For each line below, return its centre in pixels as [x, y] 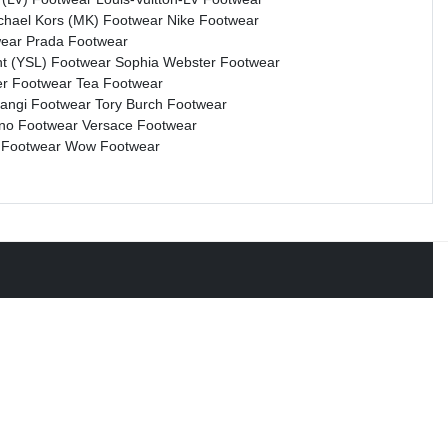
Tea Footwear [119, 83]
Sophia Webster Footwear [197, 62]
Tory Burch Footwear [161, 104]
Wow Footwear [112, 146]
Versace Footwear [139, 125]
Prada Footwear [77, 41]
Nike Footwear [213, 20]
